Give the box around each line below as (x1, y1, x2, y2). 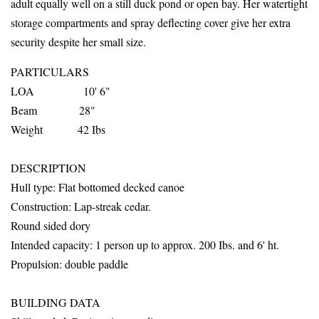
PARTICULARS (11, 63, 156, 79)
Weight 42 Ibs (11, 121, 105, 137)
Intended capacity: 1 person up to (11, 236, 162, 252)
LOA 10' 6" (11, 83, 110, 98)
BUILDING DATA (11, 294, 100, 310)
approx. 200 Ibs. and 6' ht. (162, 236, 279, 252)
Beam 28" (11, 102, 95, 117)
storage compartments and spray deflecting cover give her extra (11, 14, 291, 30)
